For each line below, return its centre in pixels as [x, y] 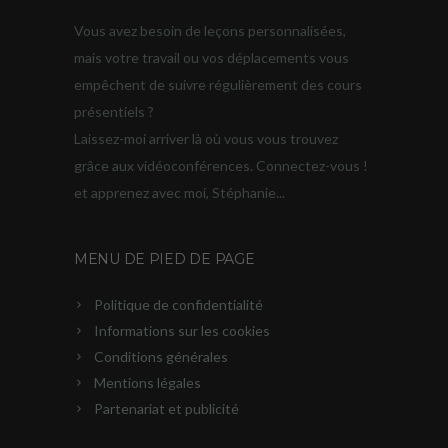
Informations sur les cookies [182, 330]
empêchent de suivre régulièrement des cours [218, 84]
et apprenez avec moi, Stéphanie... [179, 192]
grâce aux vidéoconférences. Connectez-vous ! [221, 165]
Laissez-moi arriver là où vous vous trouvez [206, 138]
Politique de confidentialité [178, 304]
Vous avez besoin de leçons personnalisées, [210, 30]
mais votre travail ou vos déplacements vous [211, 57]
